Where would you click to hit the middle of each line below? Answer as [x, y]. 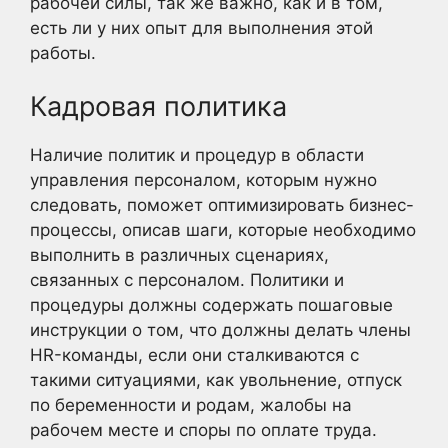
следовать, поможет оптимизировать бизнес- [222, 205]
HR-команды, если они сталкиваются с [194, 355]
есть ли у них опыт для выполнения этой [201, 27]
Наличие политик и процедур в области [197, 155]
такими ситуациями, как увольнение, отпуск [216, 380]
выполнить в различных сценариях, [179, 255]
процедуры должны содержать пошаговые [211, 305]
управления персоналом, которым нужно [203, 180]
